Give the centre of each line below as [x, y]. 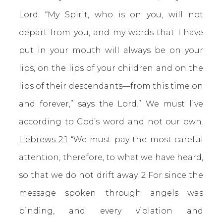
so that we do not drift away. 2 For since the [111, 175]
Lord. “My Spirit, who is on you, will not [111, 15]
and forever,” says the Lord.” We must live [111, 104]
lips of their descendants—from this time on [111, 86]
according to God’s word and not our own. [111, 122]
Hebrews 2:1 [43, 139]
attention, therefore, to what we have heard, [111, 157]
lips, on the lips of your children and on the [111, 68]
